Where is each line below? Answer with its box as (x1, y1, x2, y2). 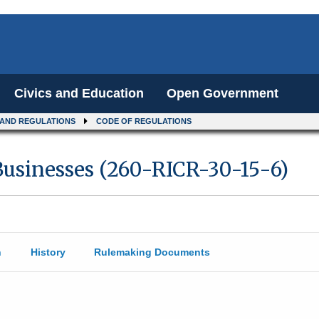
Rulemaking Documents (93, 246, 210, 258)
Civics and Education (14, 86, 144, 101)
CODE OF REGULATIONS (96, 117, 192, 125)
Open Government (167, 86, 278, 101)
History (30, 246, 66, 258)
